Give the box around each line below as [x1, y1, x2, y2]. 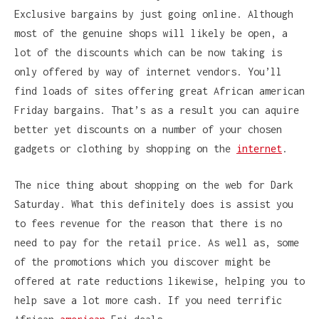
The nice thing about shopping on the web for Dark [14, 178, 293, 191]
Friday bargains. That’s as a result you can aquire [14, 103, 299, 116]
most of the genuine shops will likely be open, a [14, 26, 288, 39]
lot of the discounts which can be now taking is [14, 46, 282, 58]
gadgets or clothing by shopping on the [14, 142, 236, 155]
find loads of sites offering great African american [14, 84, 305, 97]
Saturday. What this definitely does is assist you [14, 197, 293, 210]
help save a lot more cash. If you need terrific [14, 293, 282, 306]
